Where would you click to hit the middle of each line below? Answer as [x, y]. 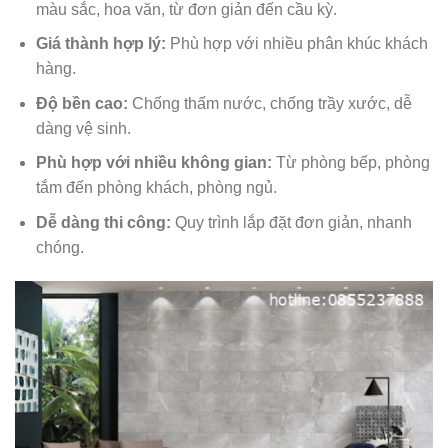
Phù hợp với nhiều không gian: [153, 163]
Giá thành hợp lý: [100, 44]
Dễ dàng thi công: [103, 223]
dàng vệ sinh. [83, 128]
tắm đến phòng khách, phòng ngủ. [156, 188]
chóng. [59, 248]
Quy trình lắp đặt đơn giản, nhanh [291, 223]
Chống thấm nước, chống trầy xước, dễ [269, 103]
